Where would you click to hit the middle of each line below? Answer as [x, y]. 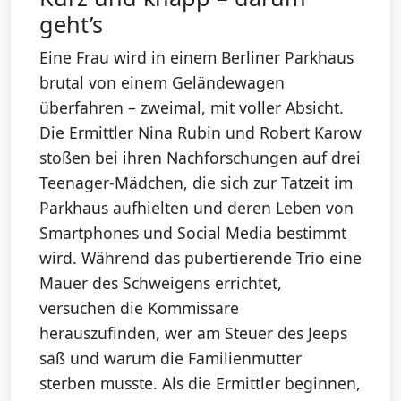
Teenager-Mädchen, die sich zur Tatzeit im [196, 182]
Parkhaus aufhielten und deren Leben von [196, 207]
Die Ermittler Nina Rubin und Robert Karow [200, 132]
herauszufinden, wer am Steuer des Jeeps [193, 333]
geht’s [71, 24]
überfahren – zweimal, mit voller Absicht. [192, 107]
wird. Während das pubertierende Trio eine [200, 257]
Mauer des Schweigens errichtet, [161, 282]
